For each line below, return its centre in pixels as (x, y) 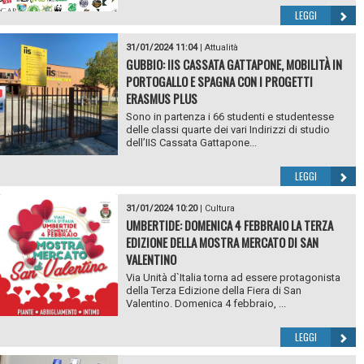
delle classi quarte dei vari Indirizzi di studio (227, 129)
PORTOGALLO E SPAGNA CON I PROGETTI (219, 81)
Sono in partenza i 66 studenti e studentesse (230, 116)
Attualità (221, 47)
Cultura (219, 208)
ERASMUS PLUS (161, 98)
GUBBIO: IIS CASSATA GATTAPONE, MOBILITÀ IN (234, 64)
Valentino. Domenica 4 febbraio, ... (206, 303)
